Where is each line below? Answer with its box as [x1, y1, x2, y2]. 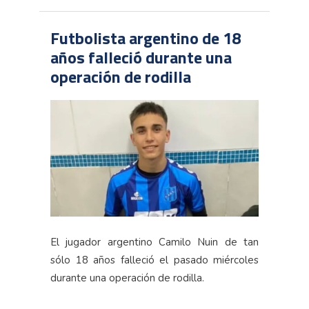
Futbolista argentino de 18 [50, 25, 241, 50]
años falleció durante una [50, 44, 232, 70]
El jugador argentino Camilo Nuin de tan [50, 235, 259, 249]
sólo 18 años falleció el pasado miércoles [50, 252, 259, 267]
